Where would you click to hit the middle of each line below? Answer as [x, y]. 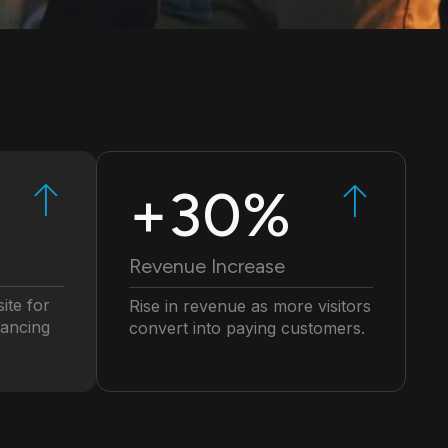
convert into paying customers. [247, 328]
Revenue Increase [207, 266]
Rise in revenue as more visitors [250, 306]
